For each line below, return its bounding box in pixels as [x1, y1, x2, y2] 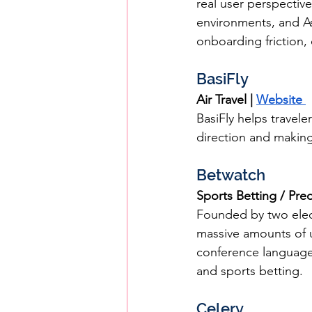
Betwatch [196, 166, 265, 184]
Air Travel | [196, 92, 256, 107]
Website [256, 92, 306, 107]
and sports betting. [196, 263, 303, 279]
